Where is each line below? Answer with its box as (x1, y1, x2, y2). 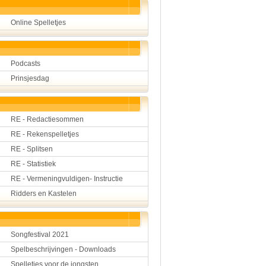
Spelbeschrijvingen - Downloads (11, 245, 116, 254)
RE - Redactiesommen (11, 115, 84, 123)
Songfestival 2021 (11, 230, 69, 239)
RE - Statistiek (11, 160, 56, 168)
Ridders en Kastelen (11, 189, 77, 198)
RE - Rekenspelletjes (11, 130, 79, 138)
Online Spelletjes (11, 18, 66, 27)
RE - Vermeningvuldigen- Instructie (11, 175, 123, 183)
